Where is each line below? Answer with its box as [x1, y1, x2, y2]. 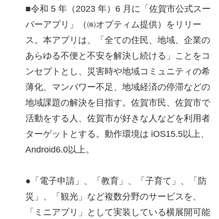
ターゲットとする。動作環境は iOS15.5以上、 [25, 129, 209, 139]
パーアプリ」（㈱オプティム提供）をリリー [25, 20, 201, 30]
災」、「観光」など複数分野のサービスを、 [25, 192, 201, 202]
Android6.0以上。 [25, 145, 94, 155]
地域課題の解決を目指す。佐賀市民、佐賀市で [25, 98, 210, 108]
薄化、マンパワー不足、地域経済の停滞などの [25, 82, 210, 92]
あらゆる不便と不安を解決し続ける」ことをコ [25, 51, 210, 61]
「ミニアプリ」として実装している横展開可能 [25, 207, 210, 218]
